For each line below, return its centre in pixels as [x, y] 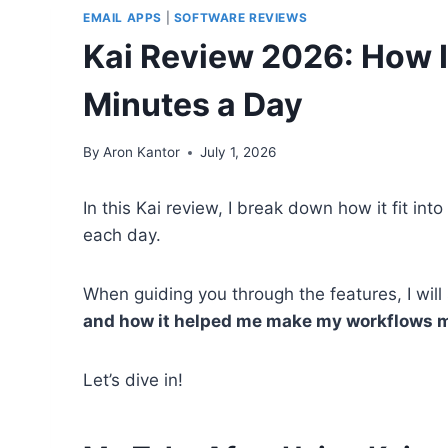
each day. [122, 235]
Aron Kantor [142, 152]
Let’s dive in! [133, 380]
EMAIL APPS [122, 17]
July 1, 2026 [238, 152]
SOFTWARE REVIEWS [240, 17]
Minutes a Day [193, 104]
